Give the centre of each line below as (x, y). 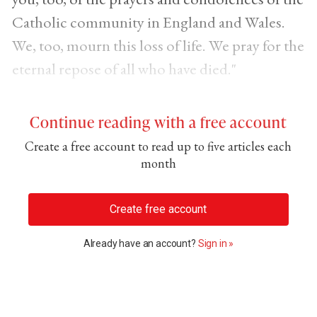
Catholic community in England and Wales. (148, 22)
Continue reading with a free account (158, 122)
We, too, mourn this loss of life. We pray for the (158, 46)
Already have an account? (140, 243)
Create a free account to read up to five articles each (158, 146)
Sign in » (216, 243)
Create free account (158, 209)
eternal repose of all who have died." (124, 69)
